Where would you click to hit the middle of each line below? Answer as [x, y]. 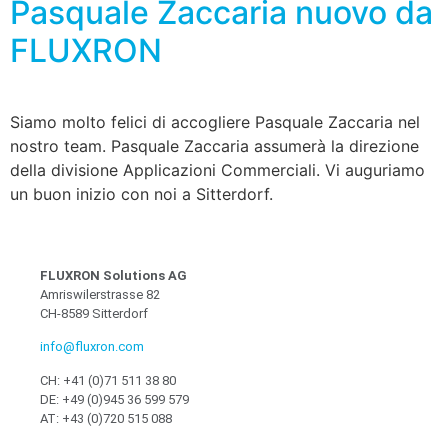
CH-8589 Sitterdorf [94, 313]
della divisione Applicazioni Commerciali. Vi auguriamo [217, 170]
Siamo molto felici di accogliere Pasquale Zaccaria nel [215, 122]
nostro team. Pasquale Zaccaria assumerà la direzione [214, 146]
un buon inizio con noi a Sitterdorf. [141, 194]
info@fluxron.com [92, 347]
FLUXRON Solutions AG [113, 275]
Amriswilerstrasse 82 [100, 294]
